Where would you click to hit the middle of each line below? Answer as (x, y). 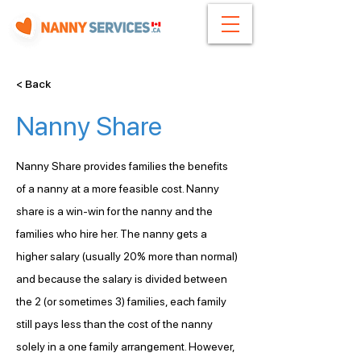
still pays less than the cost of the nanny (116, 324)
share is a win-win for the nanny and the (116, 211)
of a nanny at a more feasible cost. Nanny (119, 189)
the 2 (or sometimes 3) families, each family (122, 301)
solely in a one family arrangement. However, (127, 346)
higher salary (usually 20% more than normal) (128, 256)
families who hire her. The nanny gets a (113, 234)
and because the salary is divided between (123, 279)
